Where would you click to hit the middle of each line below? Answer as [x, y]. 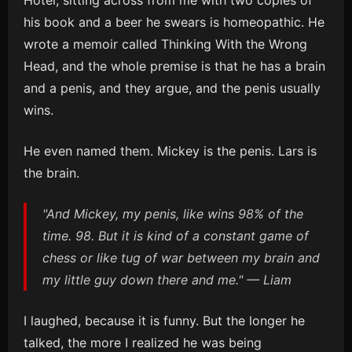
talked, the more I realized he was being [143, 343]
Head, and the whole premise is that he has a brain [174, 66]
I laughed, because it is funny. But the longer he [164, 321]
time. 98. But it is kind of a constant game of [176, 236]
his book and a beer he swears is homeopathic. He [174, 22]
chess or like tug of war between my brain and [181, 258]
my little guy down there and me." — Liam [167, 280]
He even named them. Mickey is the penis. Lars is [170, 151]
